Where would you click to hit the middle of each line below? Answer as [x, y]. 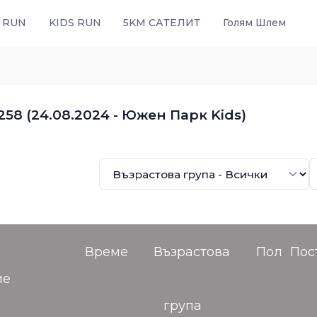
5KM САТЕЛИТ [162, 23]
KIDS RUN [75, 23]
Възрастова [191, 252]
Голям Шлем [254, 23]
